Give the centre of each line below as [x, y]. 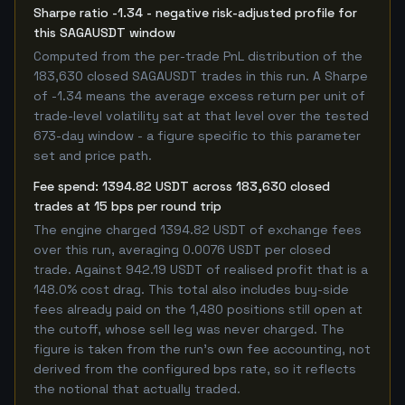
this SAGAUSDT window [104, 33]
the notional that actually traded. [137, 389]
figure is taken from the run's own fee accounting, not [202, 349]
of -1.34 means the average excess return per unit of [199, 96]
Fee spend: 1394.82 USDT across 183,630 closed [182, 186]
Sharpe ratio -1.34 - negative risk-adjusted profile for [195, 13]
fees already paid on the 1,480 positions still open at [198, 309]
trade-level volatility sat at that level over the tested [201, 116]
